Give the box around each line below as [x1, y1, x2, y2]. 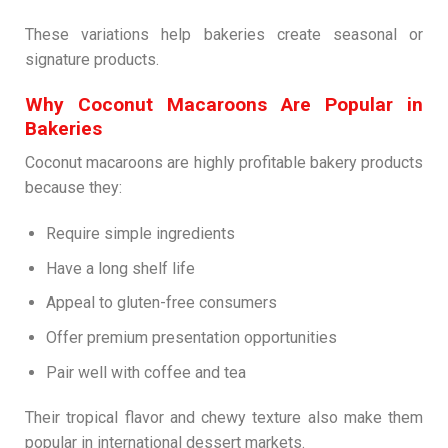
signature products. [25, 50, 159, 70]
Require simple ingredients [45, 224, 235, 244]
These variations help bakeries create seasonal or [25, 25, 423, 45]
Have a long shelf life [45, 258, 195, 278]
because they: [25, 178, 122, 198]
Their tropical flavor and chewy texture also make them [25, 408, 423, 428]
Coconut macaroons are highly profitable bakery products [25, 153, 423, 173]
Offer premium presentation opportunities [45, 328, 337, 348]
